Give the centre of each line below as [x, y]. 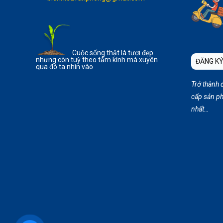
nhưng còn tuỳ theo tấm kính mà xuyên [97, 60]
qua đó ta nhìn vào [64, 67]
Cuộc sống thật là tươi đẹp [113, 53]
